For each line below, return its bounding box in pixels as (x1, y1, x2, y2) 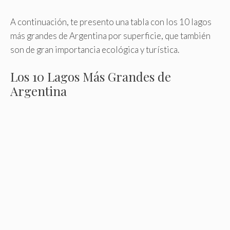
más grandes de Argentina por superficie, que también (10, 30, 210, 41)
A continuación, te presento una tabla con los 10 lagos (10, 16, 212, 27)
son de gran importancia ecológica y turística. (10, 44, 179, 55)
